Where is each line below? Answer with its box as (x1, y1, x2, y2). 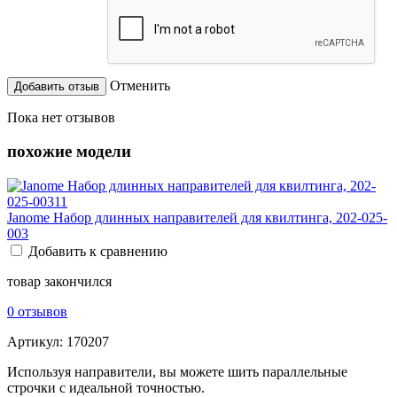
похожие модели (7, 142, 131, 161)
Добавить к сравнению (28, 244, 167, 260)
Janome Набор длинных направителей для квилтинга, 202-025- (7, 210, 387, 226)
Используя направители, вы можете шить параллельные (7, 364, 347, 380)
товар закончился (7, 274, 112, 290)
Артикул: (7, 334, 66, 350)
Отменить (110, 77, 170, 93)
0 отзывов (7, 304, 67, 320)
